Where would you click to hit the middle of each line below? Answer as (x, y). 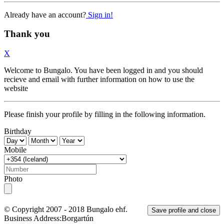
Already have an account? (45, 14)
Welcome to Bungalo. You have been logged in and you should (103, 70)
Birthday (18, 131)
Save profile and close (184, 210)
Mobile (15, 149)
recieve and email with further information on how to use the (99, 79)
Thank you (27, 34)
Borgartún (77, 218)
